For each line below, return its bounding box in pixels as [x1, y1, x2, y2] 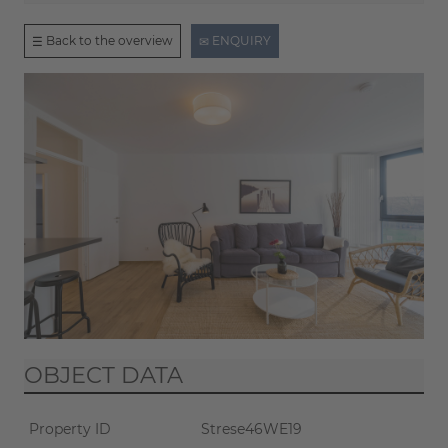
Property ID [29, 420, 111, 439]
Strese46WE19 [200, 420, 302, 439]
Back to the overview [43, 32, 173, 48]
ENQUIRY [209, 32, 271, 48]
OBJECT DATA [24, 361, 183, 390]
